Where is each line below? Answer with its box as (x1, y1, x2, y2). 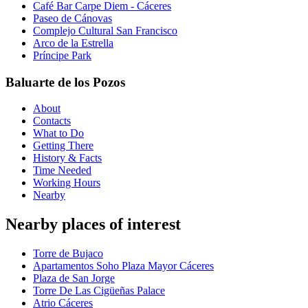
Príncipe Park (33, 49, 91, 61)
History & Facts (33, 152, 102, 164)
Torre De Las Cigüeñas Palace (33, 285, 165, 297)
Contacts (33, 115, 71, 127)
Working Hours (33, 177, 100, 189)
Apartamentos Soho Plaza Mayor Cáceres (33, 260, 214, 272)
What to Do (33, 127, 84, 140)
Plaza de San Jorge (33, 272, 115, 285)
